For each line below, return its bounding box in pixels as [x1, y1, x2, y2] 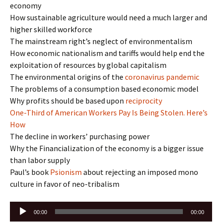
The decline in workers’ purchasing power [10, 131, 150, 141]
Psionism [50, 166, 82, 177]
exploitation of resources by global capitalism [10, 59, 166, 70]
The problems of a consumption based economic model [10, 83, 199, 94]
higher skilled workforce [10, 24, 92, 34]
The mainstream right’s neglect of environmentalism [10, 36, 192, 46]
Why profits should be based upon [10, 95, 125, 106]
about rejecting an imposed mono [82, 166, 198, 177]
